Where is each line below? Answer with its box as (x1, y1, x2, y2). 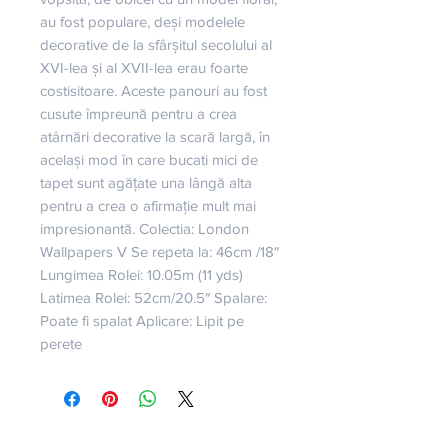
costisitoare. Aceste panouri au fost (40, 82, 267, 99)
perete (40, 335, 82, 352)
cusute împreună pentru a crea (40, 105, 237, 122)
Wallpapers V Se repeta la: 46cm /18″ (40, 243, 279, 260)
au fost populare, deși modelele (40, 13, 245, 30)
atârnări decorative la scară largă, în (40, 128, 270, 145)
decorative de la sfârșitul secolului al (40, 36, 272, 53)
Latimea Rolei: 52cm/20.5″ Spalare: (40, 289, 267, 306)
